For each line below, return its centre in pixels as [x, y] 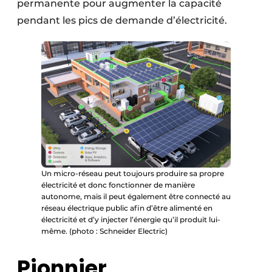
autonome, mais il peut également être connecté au [136, 197]
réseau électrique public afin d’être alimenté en [127, 208]
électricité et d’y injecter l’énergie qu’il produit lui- [131, 220]
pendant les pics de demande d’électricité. [122, 21]
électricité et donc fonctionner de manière [118, 185]
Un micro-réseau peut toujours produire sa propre [133, 174]
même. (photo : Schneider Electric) [104, 231]
